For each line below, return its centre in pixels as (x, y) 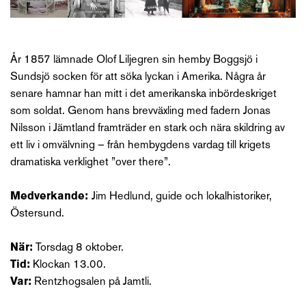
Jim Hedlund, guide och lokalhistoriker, (182, 197)
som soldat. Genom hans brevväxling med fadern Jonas (140, 112)
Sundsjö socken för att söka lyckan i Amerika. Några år (138, 78)
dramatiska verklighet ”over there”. (91, 163)
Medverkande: (51, 197)
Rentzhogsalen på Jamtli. (92, 282)
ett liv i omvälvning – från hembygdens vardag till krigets (140, 146)
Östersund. (37, 214)
